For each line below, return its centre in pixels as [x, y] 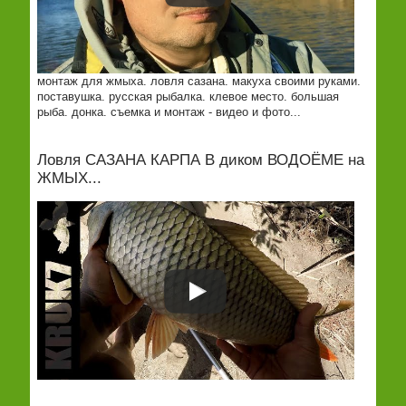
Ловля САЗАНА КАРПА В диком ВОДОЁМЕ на [200, 160]
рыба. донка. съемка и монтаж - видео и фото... [169, 112]
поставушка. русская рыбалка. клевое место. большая [188, 97]
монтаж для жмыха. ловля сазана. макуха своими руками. [198, 81]
